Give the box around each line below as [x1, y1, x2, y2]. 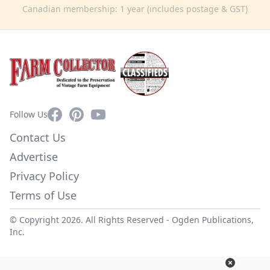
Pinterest [69, 107, 110, 121]
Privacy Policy [10, 168, 79, 183]
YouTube [90, 107, 130, 121]
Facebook [47, 107, 91, 121]
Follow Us [10, 108, 48, 120]
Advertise [10, 149, 58, 164]
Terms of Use [10, 187, 77, 202]
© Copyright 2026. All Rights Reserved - [10, 213, 172, 225]
